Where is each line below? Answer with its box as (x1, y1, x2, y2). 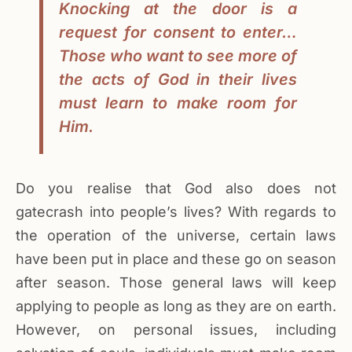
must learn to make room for (58, 93, 298, 112)
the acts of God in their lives (58, 69, 298, 89)
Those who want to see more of (58, 46, 298, 65)
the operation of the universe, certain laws (16, 227, 336, 244)
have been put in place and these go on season (16, 251, 336, 268)
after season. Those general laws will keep (16, 274, 336, 291)
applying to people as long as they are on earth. (16, 298, 336, 315)
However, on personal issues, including (16, 321, 336, 339)
